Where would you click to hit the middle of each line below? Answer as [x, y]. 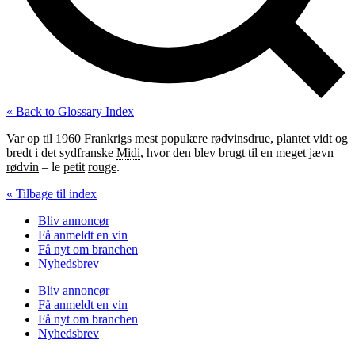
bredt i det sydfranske [61, 152]
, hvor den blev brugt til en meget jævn [237, 152]
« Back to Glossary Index [70, 111]
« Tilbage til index [52, 193]
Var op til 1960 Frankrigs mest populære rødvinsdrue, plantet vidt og [177, 138]
